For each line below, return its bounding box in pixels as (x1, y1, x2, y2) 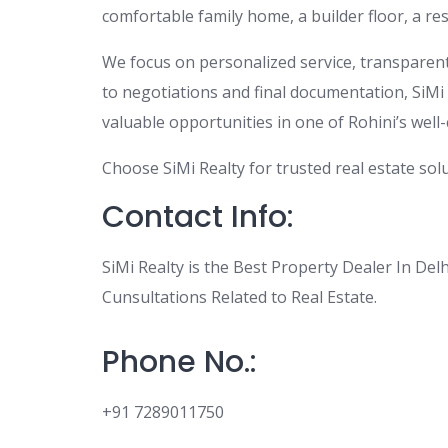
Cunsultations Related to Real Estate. (102, 286, 377, 308)
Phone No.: (102, 341, 257, 383)
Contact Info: (102, 196, 294, 238)
